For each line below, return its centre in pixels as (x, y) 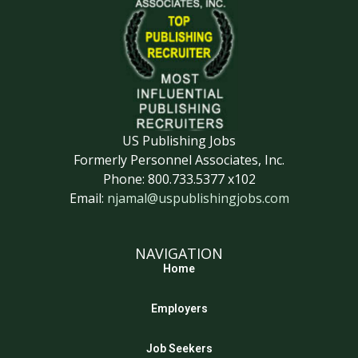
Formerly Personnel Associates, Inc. (179, 159)
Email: (88, 198)
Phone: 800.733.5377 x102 (179, 179)
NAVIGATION (179, 254)
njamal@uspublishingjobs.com (198, 198)
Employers (179, 308)
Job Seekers (179, 348)
